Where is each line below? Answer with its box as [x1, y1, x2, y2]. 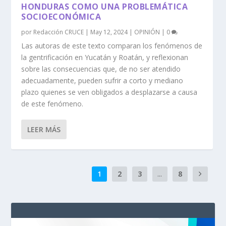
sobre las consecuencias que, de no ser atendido [21, 64, 181, 74]
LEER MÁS [27, 125, 61, 135]
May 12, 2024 [90, 28, 128, 37]
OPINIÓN [134, 28, 160, 37]
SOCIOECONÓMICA [21, 11, 101, 23]
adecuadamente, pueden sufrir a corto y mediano [21, 76, 184, 86]
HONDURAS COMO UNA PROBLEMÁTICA [21, 1, 188, 13]
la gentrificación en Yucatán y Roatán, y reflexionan [21, 52, 189, 63]
